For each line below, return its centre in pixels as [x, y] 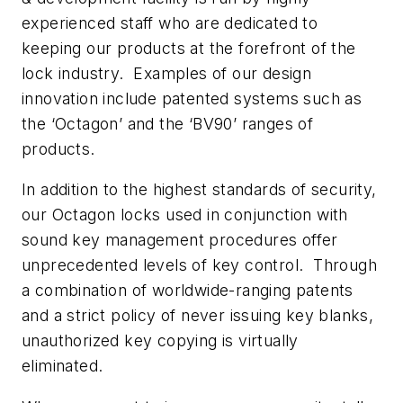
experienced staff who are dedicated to [170, 22]
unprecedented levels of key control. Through [199, 265]
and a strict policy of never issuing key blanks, [198, 316]
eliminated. [63, 366]
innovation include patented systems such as [192, 98]
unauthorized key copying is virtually [160, 341]
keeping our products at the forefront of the [189, 48]
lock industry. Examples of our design [167, 73]
